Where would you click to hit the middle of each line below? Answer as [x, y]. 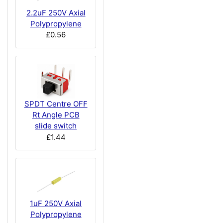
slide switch [56, 126]
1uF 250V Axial [56, 204]
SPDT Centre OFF [56, 104]
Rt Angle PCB [56, 115]
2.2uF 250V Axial [56, 12]
